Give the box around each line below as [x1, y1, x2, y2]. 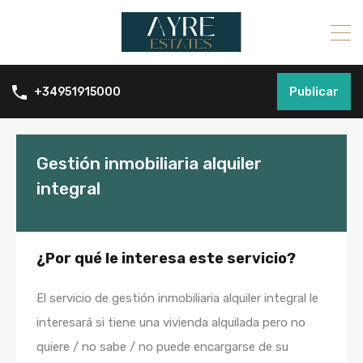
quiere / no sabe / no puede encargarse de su [36, 340, 288, 354]
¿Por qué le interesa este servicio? [36, 250, 296, 267]
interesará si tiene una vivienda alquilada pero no [36, 315, 305, 330]
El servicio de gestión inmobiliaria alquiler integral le [36, 291, 318, 305]
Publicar [289, 84, 339, 99]
